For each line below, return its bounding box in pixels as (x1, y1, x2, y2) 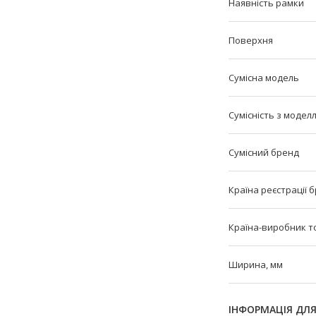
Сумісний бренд (229, 146, 299, 159)
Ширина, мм (229, 258, 283, 271)
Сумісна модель (229, 71, 299, 84)
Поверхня (229, 34, 273, 47)
